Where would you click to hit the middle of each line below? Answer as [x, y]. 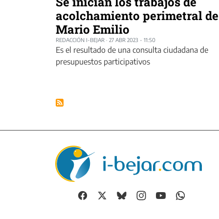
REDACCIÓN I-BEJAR [80, 40]
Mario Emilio [93, 29]
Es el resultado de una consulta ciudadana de [132, 50]
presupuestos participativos [103, 61]
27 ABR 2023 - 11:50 [132, 40]
